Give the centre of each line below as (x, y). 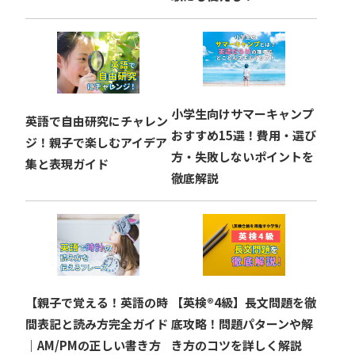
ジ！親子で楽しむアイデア (96, 142)
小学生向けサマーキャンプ (242, 113)
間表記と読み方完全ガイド (97, 324)
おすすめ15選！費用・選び (244, 135)
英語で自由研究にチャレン (97, 120)
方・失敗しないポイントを (242, 156)
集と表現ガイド (67, 163)
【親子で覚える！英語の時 (97, 303)
